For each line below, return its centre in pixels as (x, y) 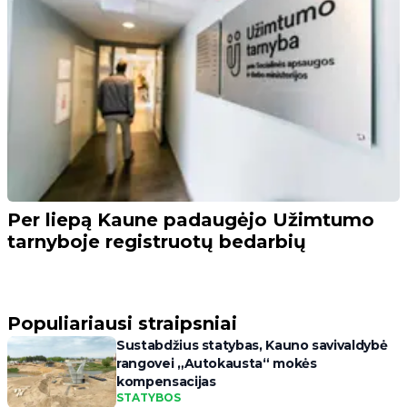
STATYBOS (149, 397)
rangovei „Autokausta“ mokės (217, 363)
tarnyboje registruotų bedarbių (157, 241)
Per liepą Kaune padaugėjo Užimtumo (191, 219)
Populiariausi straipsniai (122, 323)
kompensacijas (166, 381)
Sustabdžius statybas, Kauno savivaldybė (252, 345)
